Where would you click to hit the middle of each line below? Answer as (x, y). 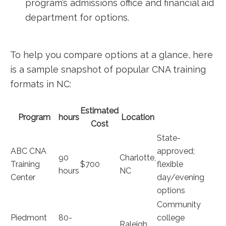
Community (179, 205)
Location (138, 117)
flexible (170, 164)
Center (23, 177)
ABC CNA (29, 151)
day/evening (181, 177)
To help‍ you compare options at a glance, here (111, 55)
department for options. (77, 17)
